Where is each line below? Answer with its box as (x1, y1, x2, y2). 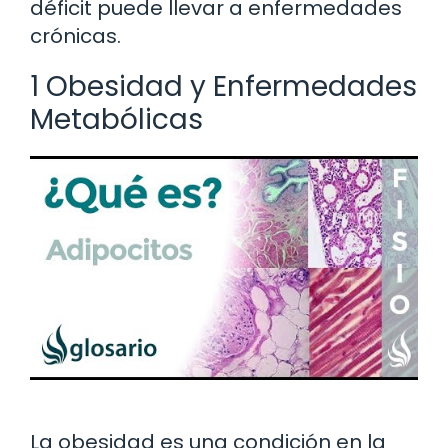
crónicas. (30, 22, 121, 51)
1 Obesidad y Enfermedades (30, 67, 417, 107)
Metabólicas (30, 100, 203, 140)
